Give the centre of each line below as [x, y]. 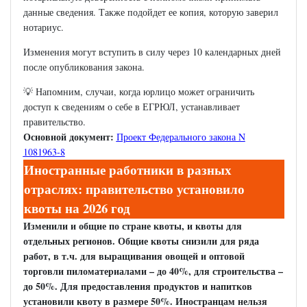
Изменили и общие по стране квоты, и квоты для [132, 226]
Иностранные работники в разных [127, 170]
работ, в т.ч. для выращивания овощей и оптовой [134, 256]
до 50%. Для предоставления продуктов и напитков [137, 286]
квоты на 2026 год [77, 208]
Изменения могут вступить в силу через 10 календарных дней [152, 52]
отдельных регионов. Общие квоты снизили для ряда [141, 241]
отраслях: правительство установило [134, 189]
